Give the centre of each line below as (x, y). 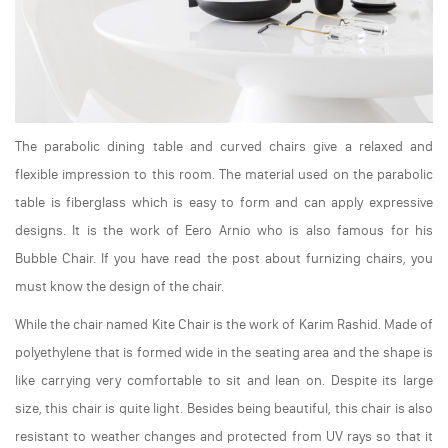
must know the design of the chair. (119, 286)
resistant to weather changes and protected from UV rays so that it (224, 436)
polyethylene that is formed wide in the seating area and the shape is (224, 352)
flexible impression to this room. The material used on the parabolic (224, 174)
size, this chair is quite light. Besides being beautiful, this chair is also (224, 408)
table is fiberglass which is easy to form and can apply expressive (224, 202)
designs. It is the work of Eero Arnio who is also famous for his (224, 230)
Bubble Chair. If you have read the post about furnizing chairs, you (224, 258)
